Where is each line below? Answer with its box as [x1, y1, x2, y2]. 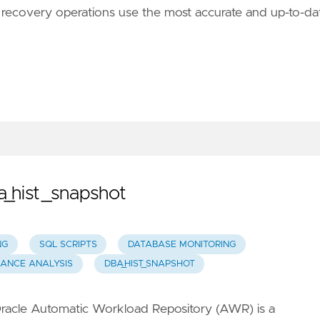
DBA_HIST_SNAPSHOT [104, 259, 195, 269]
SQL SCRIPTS [39, 239, 97, 249]
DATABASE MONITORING [128, 239, 236, 249]
